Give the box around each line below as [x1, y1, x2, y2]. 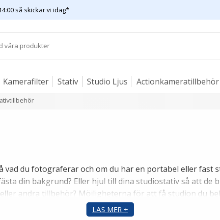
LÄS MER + [92, 204, 128, 214]
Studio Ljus [87, 76, 128, 87]
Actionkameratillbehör [137, 76, 219, 87]
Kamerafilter [3, 76, 49, 87]
